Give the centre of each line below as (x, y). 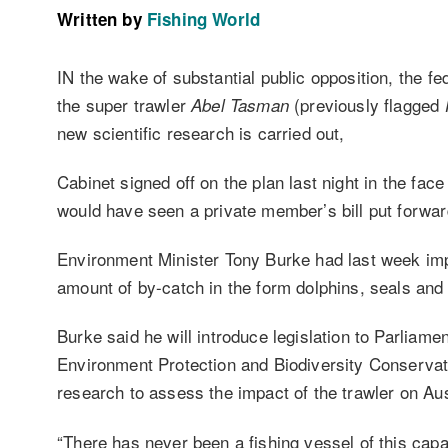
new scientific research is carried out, (201, 132)
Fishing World (203, 18)
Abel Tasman (237, 104)
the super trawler (121, 104)
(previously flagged (364, 104)
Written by (99, 18)
